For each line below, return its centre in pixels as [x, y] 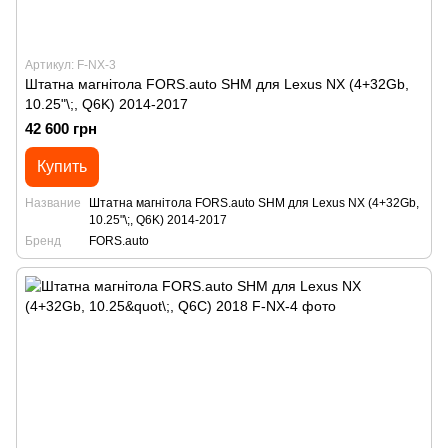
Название [53, 203]
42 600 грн [61, 128]
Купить [62, 166]
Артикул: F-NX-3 [70, 65]
